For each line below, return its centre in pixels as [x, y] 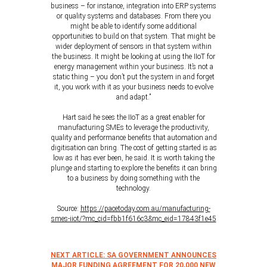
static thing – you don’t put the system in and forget [133, 77]
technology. [133, 188]
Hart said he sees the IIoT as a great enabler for [133, 117]
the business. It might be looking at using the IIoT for [133, 57]
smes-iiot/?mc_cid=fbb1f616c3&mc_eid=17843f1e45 [133, 219]
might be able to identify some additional [133, 26]
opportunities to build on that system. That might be [133, 36]
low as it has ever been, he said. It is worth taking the [133, 158]
